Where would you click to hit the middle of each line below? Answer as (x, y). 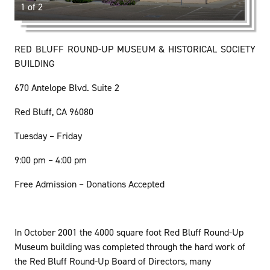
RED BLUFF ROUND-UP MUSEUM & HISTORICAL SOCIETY (135, 49)
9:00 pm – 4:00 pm (51, 160)
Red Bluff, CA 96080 (54, 111)
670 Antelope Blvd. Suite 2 (67, 87)
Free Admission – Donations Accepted (90, 184)
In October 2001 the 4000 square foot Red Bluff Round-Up (129, 232)
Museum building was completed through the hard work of (130, 246)
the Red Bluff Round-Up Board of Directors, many (113, 261)
